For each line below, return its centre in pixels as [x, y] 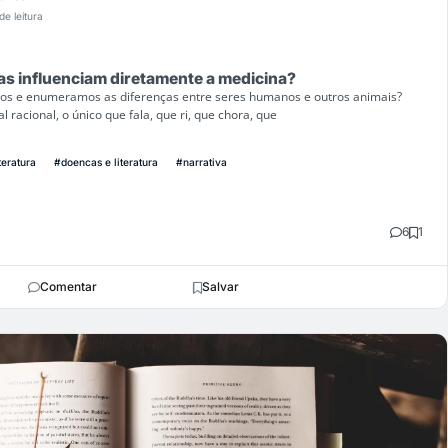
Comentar [68, 287]
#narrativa [201, 162]
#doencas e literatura [106, 162]
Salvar [220, 287]
